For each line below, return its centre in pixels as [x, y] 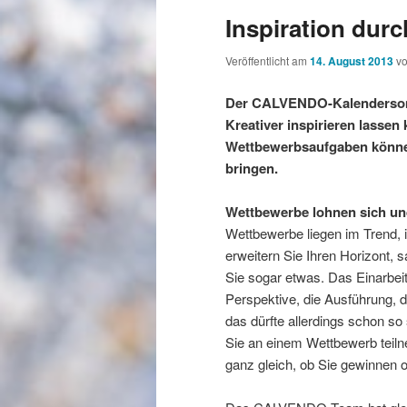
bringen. [253, 168]
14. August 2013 [352, 61]
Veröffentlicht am [268, 61]
